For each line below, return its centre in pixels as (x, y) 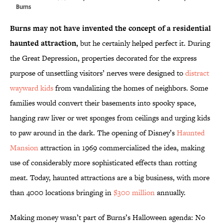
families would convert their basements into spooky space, (103, 103)
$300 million (134, 193)
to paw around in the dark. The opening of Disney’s (93, 133)
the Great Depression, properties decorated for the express (103, 58)
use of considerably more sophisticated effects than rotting (103, 163)
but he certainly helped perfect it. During (144, 43)
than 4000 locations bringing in (62, 193)
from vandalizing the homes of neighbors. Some (131, 88)
